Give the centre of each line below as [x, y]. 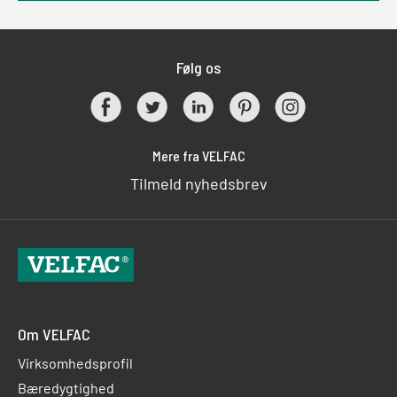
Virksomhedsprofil [75, 363]
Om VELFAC [54, 335]
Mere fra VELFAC [198, 156]
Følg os [198, 68]
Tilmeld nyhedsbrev [198, 184]
